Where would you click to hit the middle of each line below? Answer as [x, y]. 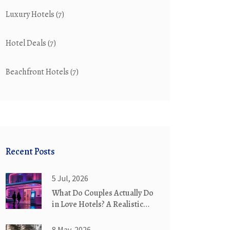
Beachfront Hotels [38, 72]
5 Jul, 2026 [70, 178]
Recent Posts [30, 151]
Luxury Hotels [31, 14]
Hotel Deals [27, 43]
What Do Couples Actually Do [103, 193]
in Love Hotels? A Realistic [98, 204]
